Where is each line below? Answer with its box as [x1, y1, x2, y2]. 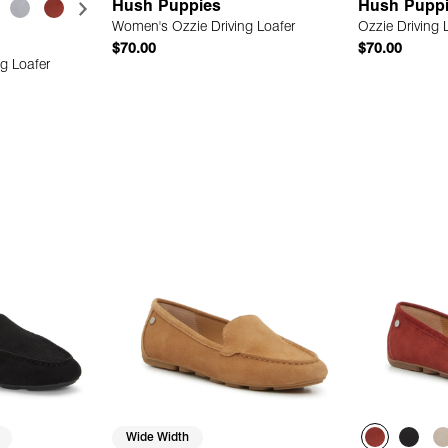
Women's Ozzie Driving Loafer [112, 19, 296, 35]
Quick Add [199, 134, 271, 150]
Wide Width [126, 431, 190, 444]
